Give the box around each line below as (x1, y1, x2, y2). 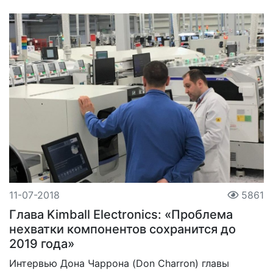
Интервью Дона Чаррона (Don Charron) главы (9, 257, 229, 270)
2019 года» (9, 236, 74, 252)
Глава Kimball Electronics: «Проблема (9, 207, 233, 222)
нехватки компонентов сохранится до (9, 222, 236, 237)
